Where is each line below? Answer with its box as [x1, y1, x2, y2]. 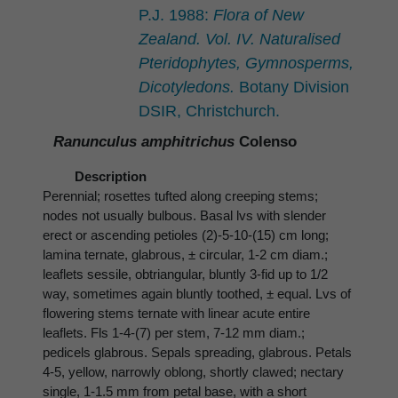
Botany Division [235, 77, 349, 96]
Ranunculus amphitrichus [53, 132, 235, 150]
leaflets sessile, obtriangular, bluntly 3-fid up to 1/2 [43, 267, 328, 283]
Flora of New [213, 5, 304, 24]
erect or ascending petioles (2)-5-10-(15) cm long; [43, 227, 329, 243]
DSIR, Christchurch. [139, 101, 280, 120]
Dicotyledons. [139, 77, 235, 96]
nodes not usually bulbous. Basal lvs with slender [43, 208, 326, 224]
